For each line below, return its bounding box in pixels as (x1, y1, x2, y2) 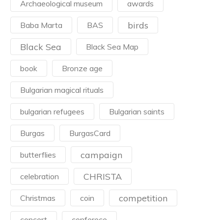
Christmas (20, 193, 55, 203)
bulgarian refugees (20, 107, 84, 116)
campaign (81, 149, 122, 160)
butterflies (20, 150, 56, 160)
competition (119, 192, 167, 203)
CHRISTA (83, 171, 122, 182)
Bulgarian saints (109, 107, 165, 116)
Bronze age (62, 63, 103, 73)
